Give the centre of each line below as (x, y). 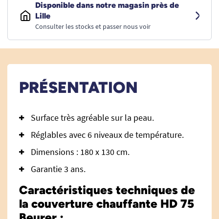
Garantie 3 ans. (58, 169)
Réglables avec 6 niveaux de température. (107, 135)
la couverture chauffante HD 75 (107, 204)
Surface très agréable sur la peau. (92, 118)
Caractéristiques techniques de (107, 190)
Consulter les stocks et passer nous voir (93, 26)
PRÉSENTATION (78, 88)
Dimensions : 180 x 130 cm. (80, 152)
